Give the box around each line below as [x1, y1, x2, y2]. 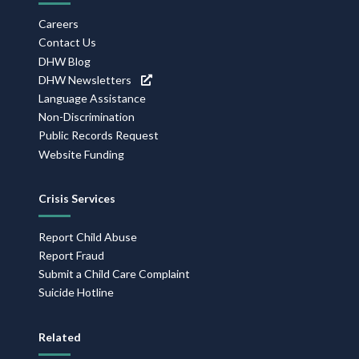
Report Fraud [38, 248, 104, 263]
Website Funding [38, 147, 124, 161]
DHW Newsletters [38, 72, 131, 87]
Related [38, 329, 81, 344]
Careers [38, 17, 79, 31]
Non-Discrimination [38, 110, 135, 124]
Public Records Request [38, 128, 159, 143]
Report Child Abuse [38, 229, 137, 244]
